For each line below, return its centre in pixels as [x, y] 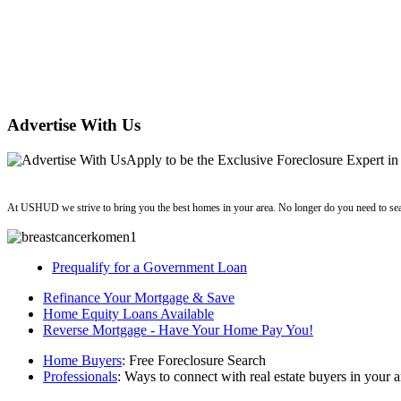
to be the [190, 160]
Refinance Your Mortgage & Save [139, 298]
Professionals [80, 377]
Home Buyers [82, 361]
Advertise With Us [74, 125]
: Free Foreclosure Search [194, 361]
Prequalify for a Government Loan [149, 268]
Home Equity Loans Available [128, 314]
